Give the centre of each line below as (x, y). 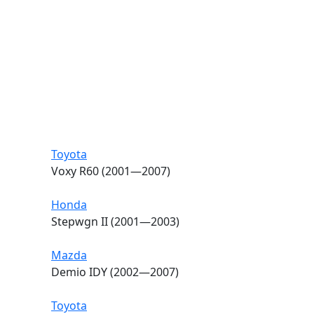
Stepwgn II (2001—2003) (115, 221)
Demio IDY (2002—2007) (115, 272)
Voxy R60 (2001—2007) (111, 171)
